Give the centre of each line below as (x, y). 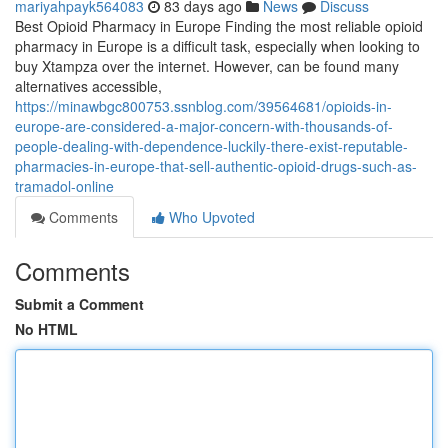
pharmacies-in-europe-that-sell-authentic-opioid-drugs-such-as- (216, 166)
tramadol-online (64, 186)
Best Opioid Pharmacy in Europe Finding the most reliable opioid (219, 26)
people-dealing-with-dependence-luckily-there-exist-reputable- (211, 146)
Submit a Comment (79, 304)
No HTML (46, 329)
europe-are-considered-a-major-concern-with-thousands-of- (204, 126)
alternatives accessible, (88, 86)
